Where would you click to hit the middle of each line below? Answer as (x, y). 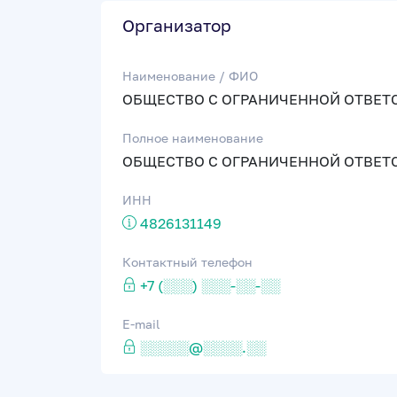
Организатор (177, 25)
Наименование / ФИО (190, 76)
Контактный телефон (187, 262)
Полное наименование (193, 138)
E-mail (141, 324)
